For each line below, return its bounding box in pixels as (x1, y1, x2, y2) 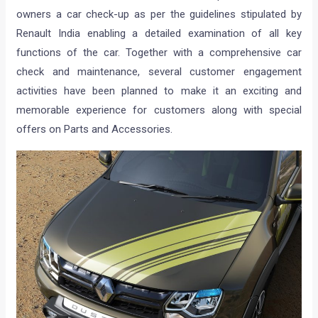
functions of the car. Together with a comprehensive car (16, 45, 302, 59)
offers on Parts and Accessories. (16, 122, 173, 136)
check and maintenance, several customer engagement (16, 65, 302, 78)
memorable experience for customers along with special (16, 103, 302, 116)
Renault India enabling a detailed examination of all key (16, 26, 302, 40)
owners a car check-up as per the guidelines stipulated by (16, 7, 302, 21)
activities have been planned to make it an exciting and (16, 84, 302, 97)
